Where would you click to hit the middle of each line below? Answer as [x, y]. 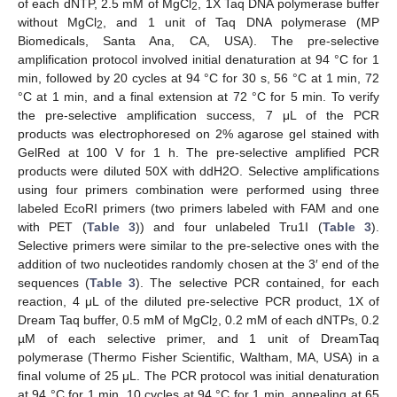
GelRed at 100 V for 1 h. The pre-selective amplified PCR [198, 152]
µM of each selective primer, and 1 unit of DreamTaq [198, 338]
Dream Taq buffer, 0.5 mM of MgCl [115, 319]
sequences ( [54, 282]
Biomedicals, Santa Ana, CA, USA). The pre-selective [198, 40]
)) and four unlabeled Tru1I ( [229, 226]
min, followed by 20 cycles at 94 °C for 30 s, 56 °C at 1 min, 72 [198, 78]
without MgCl [58, 22]
